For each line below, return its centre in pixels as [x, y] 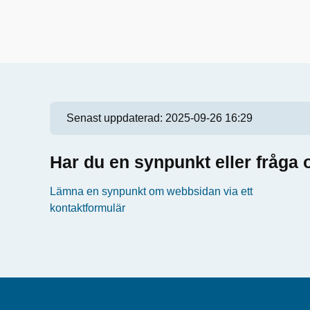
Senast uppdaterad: [116, 118]
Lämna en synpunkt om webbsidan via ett [151, 191]
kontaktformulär [88, 208]
